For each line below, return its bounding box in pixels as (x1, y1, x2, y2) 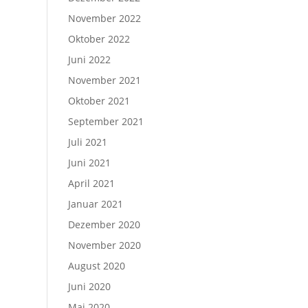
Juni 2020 (67, 280, 111, 293)
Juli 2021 (67, 135, 107, 148)
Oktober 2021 (67, 94, 130, 107)
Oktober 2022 (67, 32, 130, 45)
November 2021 (67, 74, 141, 87)
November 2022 (67, 12, 141, 25)
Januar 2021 (67, 197, 123, 210)
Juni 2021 (67, 156, 111, 169)
